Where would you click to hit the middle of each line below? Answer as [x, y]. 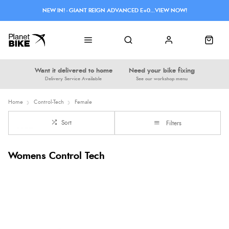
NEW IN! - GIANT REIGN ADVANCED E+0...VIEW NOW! [114, 10]
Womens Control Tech [56, 156]
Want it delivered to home [73, 71]
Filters [174, 123]
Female [83, 102]
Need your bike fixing [162, 71]
